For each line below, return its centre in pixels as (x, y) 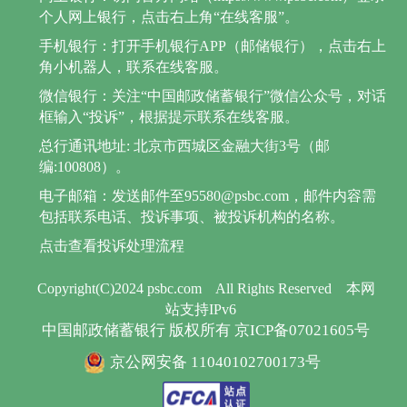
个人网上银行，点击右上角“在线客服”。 (169, 17)
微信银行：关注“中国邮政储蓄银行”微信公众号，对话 (213, 96)
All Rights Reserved (274, 289)
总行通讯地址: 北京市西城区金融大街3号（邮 (184, 146)
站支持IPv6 (201, 310)
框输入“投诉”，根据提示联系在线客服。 (169, 117)
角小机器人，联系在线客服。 (134, 67)
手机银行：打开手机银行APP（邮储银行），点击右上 (213, 46)
